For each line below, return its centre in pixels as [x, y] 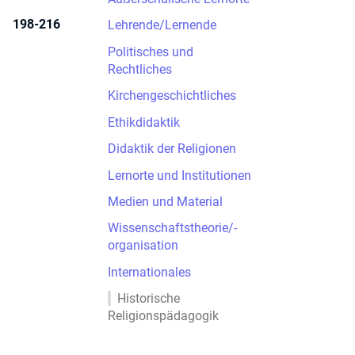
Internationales [149, 272]
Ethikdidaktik [144, 122]
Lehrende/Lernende [162, 25]
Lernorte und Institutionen [179, 175]
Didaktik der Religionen [172, 149]
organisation [143, 246]
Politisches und [151, 52]
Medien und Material [165, 201]
